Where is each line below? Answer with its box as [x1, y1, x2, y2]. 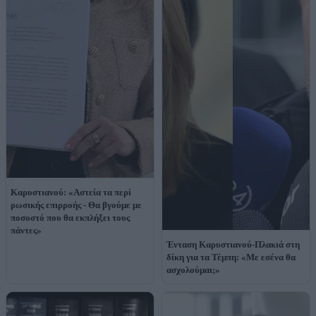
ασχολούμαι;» [166, 265, 220, 276]
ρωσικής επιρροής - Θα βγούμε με [11, 200, 142, 211]
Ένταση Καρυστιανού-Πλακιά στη [166, 239, 300, 250]
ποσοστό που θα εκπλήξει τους [11, 212, 130, 224]
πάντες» [11, 225, 42, 236]
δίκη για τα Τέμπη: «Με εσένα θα [166, 252, 296, 263]
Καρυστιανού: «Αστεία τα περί [11, 187, 131, 198]
